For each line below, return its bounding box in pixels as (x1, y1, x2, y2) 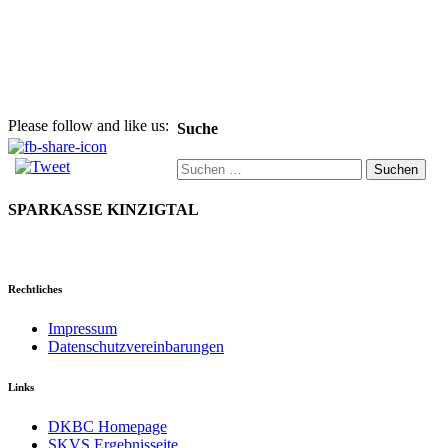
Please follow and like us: (8, 117, 169, 135)
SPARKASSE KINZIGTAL (8, 201, 199, 219)
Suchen (176, 157, 223, 175)
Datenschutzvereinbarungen (48, 338, 224, 356)
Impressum (48, 320, 117, 338)
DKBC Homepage (48, 418, 167, 436)
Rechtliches (8, 283, 62, 296)
